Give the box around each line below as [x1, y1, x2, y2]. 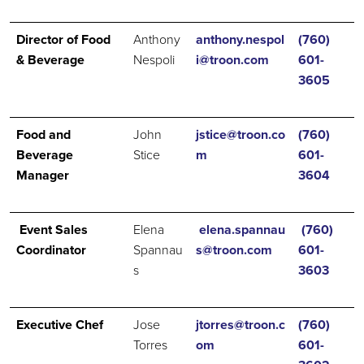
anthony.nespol [196, 30, 284, 49]
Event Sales [19, 220, 88, 239]
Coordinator [16, 240, 86, 259]
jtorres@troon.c [196, 315, 285, 334]
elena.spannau [199, 220, 285, 239]
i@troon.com [196, 50, 269, 69]
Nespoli [133, 50, 175, 68]
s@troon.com [196, 240, 272, 259]
